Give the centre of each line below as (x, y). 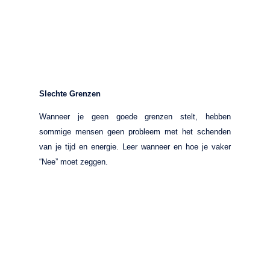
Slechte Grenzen (70, 93)
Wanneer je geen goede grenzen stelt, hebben (135, 116)
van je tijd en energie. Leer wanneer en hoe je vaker (135, 146)
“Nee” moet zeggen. (74, 162)
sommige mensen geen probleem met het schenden (135, 131)
